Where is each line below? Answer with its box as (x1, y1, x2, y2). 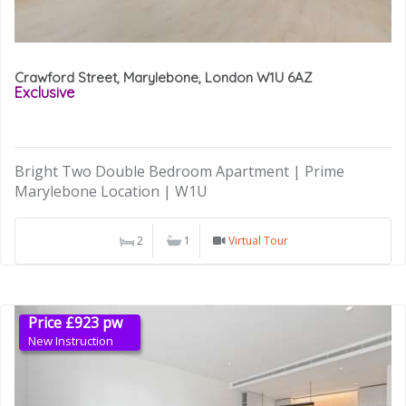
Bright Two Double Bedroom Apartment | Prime (14, 161, 344, 182)
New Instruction (28, 333, 113, 350)
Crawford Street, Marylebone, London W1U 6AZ (14, 68, 313, 86)
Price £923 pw (28, 313, 122, 333)
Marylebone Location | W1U (14, 181, 208, 202)
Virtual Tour (227, 233, 288, 249)
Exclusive (14, 82, 74, 101)
